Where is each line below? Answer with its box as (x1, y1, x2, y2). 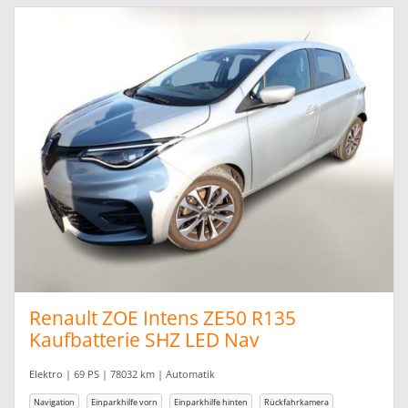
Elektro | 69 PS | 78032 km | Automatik (29, 366, 215, 381)
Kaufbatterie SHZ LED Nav (29, 326, 259, 352)
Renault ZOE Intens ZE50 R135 (29, 304, 296, 331)
